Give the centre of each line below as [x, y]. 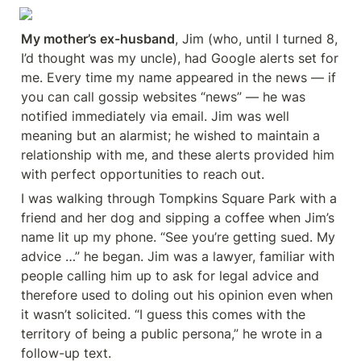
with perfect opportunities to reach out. [143, 174]
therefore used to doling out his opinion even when [177, 295]
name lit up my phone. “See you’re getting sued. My [178, 237]
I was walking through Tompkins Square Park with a [179, 198]
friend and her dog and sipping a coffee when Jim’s [178, 218]
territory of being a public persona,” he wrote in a [172, 334]
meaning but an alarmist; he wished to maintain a [170, 135]
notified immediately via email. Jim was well [155, 116]
